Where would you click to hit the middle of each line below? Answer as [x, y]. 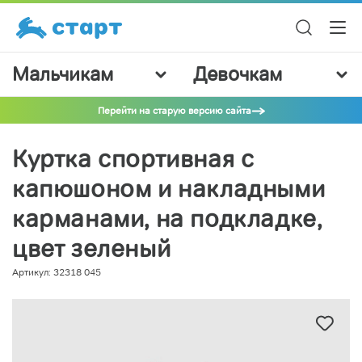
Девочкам [238, 74]
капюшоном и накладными [169, 189]
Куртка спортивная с [133, 159]
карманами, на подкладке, [167, 219]
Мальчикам [63, 74]
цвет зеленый [92, 248]
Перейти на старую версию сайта [174, 110]
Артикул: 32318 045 [57, 272]
